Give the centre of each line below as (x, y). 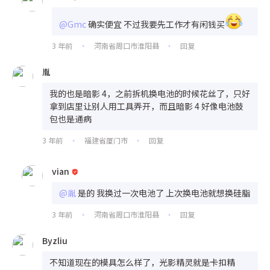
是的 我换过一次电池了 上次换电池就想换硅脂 (164, 193)
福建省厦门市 (106, 140)
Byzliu (55, 240)
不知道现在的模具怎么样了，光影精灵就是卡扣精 (142, 262)
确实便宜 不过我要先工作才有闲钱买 (156, 24)
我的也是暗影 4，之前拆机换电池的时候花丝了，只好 (150, 93)
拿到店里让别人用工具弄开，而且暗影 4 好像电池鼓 (146, 106)
